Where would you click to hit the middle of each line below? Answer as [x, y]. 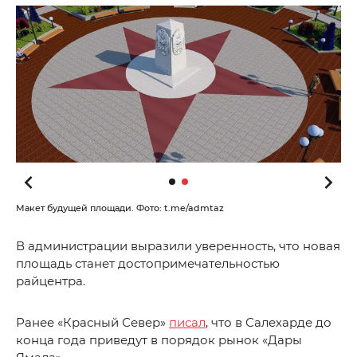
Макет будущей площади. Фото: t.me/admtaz [120, 208]
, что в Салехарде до [269, 323]
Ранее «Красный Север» [92, 323]
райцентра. [51, 281]
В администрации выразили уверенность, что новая [178, 246]
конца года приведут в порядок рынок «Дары [159, 340]
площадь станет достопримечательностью [148, 264]
